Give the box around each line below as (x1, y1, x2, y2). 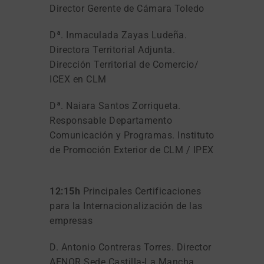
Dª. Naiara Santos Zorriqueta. (49, 100, 181, 111)
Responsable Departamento (49, 114, 172, 126)
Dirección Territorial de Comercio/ (49, 58, 199, 70)
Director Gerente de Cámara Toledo (49, 2, 204, 14)
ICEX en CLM (49, 73, 107, 85)
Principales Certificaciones (80, 185, 201, 197)
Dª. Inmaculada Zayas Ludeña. (49, 29, 187, 41)
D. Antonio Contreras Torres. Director (49, 241, 212, 253)
